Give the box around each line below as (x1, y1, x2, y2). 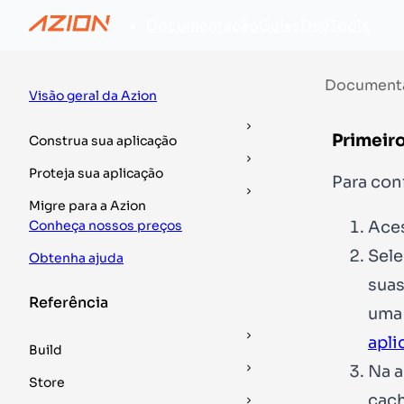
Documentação (146, 15, 259, 35)
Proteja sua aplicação (29, 165, 163, 181)
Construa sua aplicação (29, 133, 177, 149)
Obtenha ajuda (29, 250, 124, 266)
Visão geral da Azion (29, 87, 157, 104)
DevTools (300, 15, 370, 35)
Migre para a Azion (29, 197, 146, 214)
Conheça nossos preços (29, 217, 182, 234)
